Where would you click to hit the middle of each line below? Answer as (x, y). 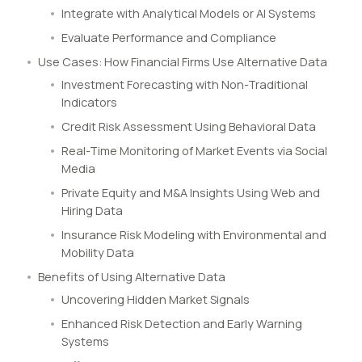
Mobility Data (98, 253)
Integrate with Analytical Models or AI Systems (189, 14)
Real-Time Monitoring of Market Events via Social (194, 151)
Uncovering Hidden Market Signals (156, 300)
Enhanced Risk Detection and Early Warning (182, 324)
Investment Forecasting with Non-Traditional (185, 85)
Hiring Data (92, 211)
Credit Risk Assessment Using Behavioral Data (189, 127)
